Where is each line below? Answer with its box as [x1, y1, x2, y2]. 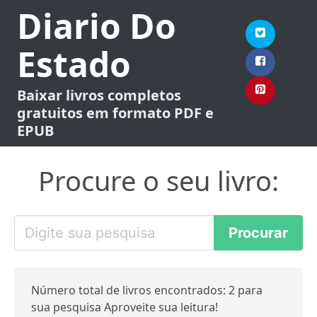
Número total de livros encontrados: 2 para [31, 282, 263, 298]
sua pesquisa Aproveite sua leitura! [31, 299, 218, 315]
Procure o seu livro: [38, 162, 279, 199]
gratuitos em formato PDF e [17, 103, 214, 122]
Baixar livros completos [17, 86, 181, 105]
